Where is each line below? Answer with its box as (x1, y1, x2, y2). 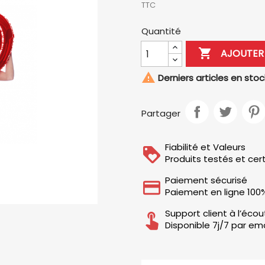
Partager (141, 106, 180, 119)
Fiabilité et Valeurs (165, 141, 245, 153)
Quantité (141, 25, 181, 37)
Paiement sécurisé (165, 174, 247, 186)
